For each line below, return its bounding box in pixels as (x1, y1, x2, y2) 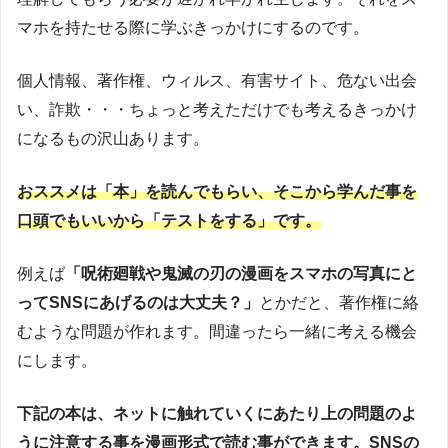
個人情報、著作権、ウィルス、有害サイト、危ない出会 (17, 72, 417, 90)
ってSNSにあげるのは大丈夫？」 (17, 294, 259, 312)
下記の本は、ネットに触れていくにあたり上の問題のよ (17, 405, 417, 423)
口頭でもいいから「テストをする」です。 (17, 212, 321, 230)
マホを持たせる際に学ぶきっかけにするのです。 (17, 19, 369, 37)
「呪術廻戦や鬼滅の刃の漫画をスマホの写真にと (65, 265, 417, 283)
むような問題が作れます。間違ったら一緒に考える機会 (17, 323, 417, 341)
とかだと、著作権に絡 (259, 294, 419, 312)
